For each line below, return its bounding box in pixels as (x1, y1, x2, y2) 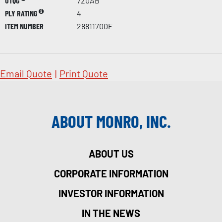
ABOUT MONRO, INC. (51, 111, 171, 132)
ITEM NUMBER (5, 21, 44, 31)
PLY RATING (5, 8, 39, 18)
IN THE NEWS (82, 207, 140, 220)
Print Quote (59, 67, 108, 80)
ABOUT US (88, 148, 134, 160)
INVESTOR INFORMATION (58, 187, 164, 200)
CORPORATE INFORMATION (54, 167, 168, 180)
